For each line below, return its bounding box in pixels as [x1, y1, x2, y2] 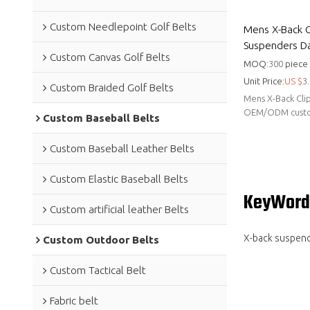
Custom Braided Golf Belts [49, 81, 174, 93]
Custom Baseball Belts [42, 111, 160, 124]
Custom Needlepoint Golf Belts [49, 20, 197, 33]
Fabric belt [49, 294, 98, 307]
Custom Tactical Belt [49, 264, 146, 276]
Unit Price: [243, 76, 284, 86]
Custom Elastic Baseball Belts [49, 172, 188, 185]
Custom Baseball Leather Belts [49, 142, 194, 154]
